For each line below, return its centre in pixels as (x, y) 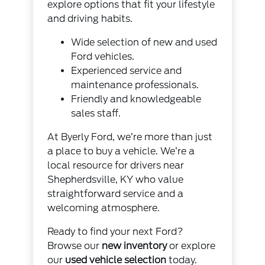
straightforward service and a (116, 194)
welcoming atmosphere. (104, 208)
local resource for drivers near (116, 166)
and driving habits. (90, 19)
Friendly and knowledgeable (136, 99)
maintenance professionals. (135, 85)
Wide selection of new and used (144, 43)
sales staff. (96, 114)
